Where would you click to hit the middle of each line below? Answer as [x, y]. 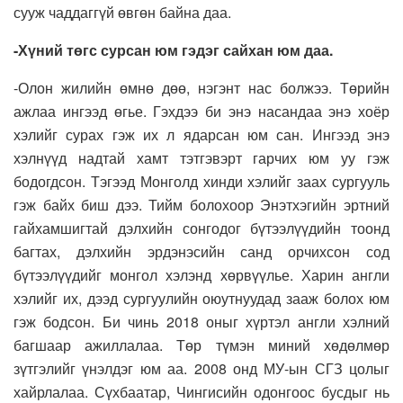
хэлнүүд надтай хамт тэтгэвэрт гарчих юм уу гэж [201, 158]
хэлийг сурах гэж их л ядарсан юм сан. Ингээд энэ [201, 135]
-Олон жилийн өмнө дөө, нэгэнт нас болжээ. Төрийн [201, 88]
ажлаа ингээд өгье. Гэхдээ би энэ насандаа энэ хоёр [201, 112]
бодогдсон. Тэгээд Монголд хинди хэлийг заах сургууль [201, 182]
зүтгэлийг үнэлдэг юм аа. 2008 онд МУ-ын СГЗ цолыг [201, 369]
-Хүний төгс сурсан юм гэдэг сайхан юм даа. [173, 50]
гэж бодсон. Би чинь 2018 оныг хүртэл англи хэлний [201, 322]
